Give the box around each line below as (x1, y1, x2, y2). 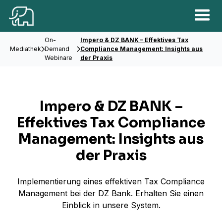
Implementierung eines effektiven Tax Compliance (17, 176, 205, 186)
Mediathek (10, 45, 41, 53)
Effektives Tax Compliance (17, 114, 205, 131)
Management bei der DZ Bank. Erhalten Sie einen (18, 188, 204, 198)
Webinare (44, 54, 72, 61)
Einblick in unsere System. (61, 200, 161, 210)
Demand (44, 45, 69, 53)
